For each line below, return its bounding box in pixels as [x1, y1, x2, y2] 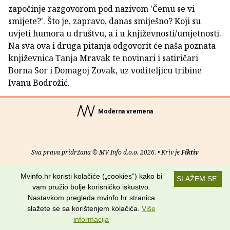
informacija [73, 215, 109, 223]
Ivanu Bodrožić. [8, 77, 70, 88]
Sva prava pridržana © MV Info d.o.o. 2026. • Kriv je [31, 148, 181, 157]
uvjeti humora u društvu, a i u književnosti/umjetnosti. [8, 28, 221, 39]
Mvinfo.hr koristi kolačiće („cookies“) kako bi [20, 172, 162, 180]
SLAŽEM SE [177, 175, 217, 183]
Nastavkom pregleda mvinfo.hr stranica [27, 194, 155, 202]
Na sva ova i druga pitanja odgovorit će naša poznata [8, 40, 216, 51]
